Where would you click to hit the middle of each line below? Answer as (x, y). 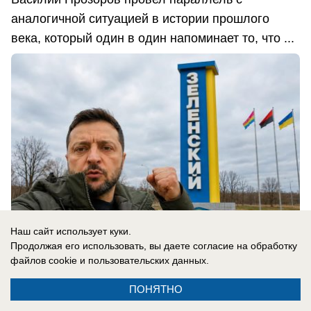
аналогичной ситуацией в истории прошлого (140, 18)
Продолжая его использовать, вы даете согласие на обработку (154, 246)
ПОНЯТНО (155, 289)
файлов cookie (44, 260)
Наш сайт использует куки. (71, 231)
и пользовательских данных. (143, 260)
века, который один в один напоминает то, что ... (153, 38)
